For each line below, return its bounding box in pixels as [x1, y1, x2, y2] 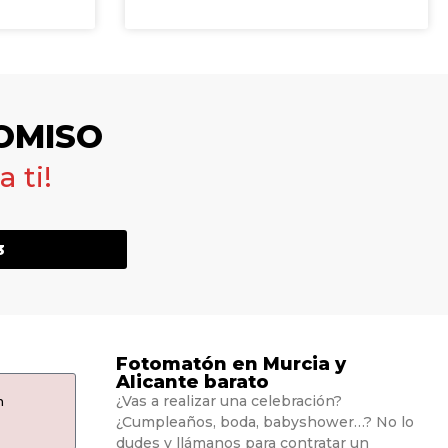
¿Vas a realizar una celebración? [116, 392, 342, 411]
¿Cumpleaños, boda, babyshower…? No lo [116, 413, 414, 432]
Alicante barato [116, 371, 269, 394]
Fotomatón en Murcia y [116, 353, 346, 376]
